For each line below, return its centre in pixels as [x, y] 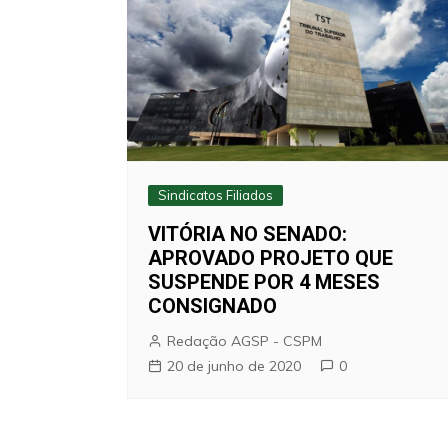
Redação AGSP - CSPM [244, 340]
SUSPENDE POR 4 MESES [264, 281]
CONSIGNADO [212, 305]
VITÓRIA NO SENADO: [247, 233]
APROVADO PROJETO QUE [270, 257]
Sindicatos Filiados [215, 194]
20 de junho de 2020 [234, 365]
